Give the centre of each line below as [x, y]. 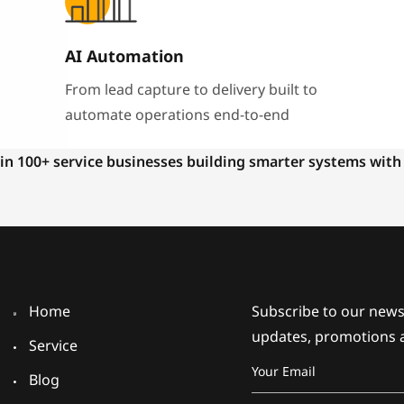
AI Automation [124, 56]
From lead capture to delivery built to [191, 90]
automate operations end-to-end [177, 115]
